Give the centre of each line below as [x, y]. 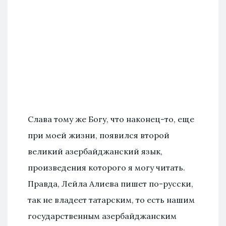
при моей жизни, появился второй [99, 135]
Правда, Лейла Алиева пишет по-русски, [110, 183]
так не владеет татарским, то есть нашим [111, 200]
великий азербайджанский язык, [95, 151]
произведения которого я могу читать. [106, 167]
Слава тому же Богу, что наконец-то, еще [111, 119]
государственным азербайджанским [102, 216]
